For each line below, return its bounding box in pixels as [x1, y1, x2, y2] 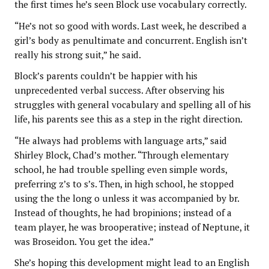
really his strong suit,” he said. [14, 48, 141, 61]
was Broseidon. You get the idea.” [14, 235, 154, 247]
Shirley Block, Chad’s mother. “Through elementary [14, 148, 229, 161]
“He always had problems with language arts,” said [14, 134, 227, 147]
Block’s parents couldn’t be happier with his [14, 70, 198, 82]
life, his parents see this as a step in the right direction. [14, 113, 243, 125]
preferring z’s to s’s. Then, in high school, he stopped [14, 177, 234, 190]
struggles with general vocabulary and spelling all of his [14, 98, 251, 111]
